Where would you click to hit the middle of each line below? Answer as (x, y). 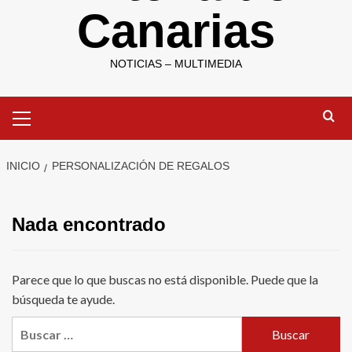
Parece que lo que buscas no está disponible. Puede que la (165, 280)
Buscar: (33, 326)
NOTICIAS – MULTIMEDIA (176, 64)
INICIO (23, 166)
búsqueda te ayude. (63, 299)
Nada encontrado (89, 225)
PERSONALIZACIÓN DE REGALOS (140, 166)
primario (44, 122)
